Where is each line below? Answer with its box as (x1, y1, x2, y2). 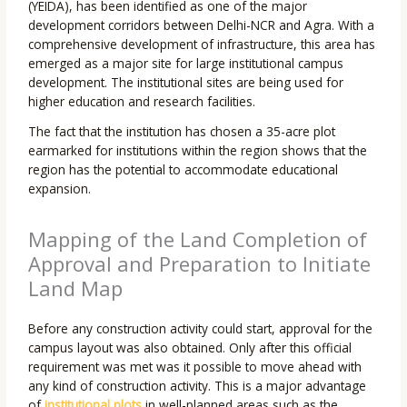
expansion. (28, 180, 92, 198)
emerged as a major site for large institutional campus (28, 55, 344, 73)
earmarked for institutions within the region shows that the (28, 142, 368, 160)
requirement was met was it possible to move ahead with (28, 358, 362, 376)
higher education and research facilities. (28, 93, 256, 111)
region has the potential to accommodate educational (28, 161, 339, 179)
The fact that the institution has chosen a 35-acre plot (28, 123, 336, 141)
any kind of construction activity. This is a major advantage (28, 377, 367, 395)
